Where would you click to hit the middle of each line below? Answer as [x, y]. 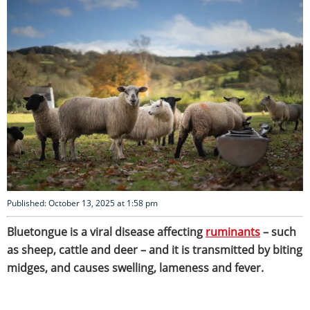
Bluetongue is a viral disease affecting [106, 231]
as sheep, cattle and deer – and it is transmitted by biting [155, 249]
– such [278, 231]
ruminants [233, 231]
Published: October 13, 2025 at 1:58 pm [82, 203]
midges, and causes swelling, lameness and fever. [135, 267]
